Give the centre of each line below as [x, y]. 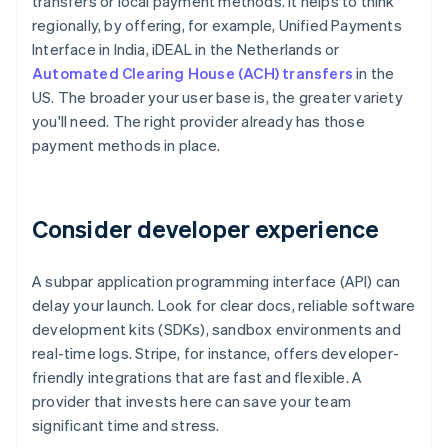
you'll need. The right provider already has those [198, 121]
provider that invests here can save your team [192, 401]
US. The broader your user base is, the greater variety [217, 97]
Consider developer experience [205, 229]
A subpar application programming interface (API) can [216, 281]
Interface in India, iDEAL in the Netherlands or [186, 49]
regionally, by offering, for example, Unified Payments [217, 25]
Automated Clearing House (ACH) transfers [192, 73]
